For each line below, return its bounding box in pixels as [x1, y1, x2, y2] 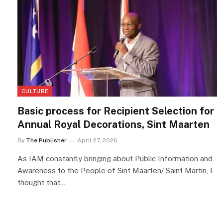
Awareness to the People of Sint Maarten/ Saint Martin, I [17, 166, 213, 175]
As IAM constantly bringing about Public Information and [17, 154, 213, 163]
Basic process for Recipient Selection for [17, 105, 214, 117]
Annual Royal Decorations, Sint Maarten [17, 118, 210, 131]
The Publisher [26, 137, 67, 144]
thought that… [17, 178, 66, 187]
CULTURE [21, 88, 49, 95]
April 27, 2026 [77, 137, 117, 144]
